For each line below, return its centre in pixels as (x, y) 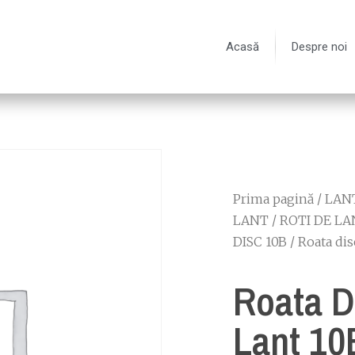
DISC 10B (260, 242)
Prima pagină (273, 199)
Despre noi (320, 47)
